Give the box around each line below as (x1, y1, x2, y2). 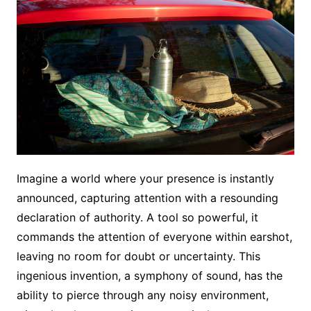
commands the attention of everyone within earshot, (16, 230, 292, 244)
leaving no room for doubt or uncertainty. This (16, 249, 260, 264)
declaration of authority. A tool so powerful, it (16, 210, 258, 225)
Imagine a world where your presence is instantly (16, 171, 274, 186)
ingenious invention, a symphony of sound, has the (16, 269, 283, 283)
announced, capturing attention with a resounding (16, 191, 278, 205)
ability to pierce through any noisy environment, (16, 288, 269, 303)
